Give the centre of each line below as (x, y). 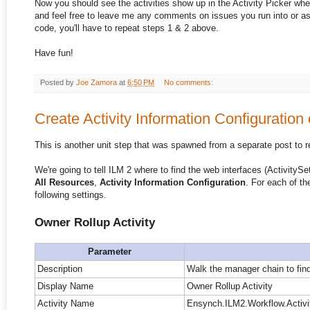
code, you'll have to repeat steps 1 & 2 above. (127, 28)
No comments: (189, 83)
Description (60, 269)
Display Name (65, 286)
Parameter (110, 252)
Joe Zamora (97, 83)
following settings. (71, 195)
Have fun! (54, 53)
